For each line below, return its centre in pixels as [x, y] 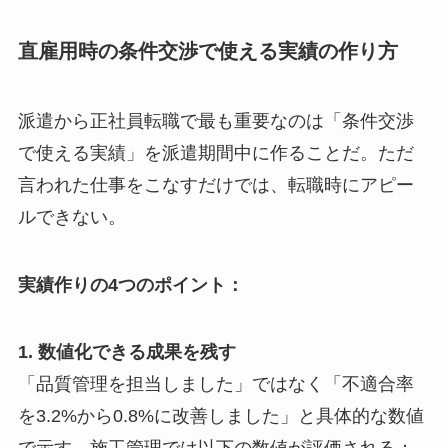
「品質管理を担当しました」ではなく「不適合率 [215, 384]
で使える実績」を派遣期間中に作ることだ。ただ [215, 152]
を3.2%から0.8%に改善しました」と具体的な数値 [220, 416]
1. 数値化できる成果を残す [126, 352]
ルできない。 [71, 216]
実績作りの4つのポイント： [130, 284]
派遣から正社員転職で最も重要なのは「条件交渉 [215, 120]
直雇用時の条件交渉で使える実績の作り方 [207, 51]
